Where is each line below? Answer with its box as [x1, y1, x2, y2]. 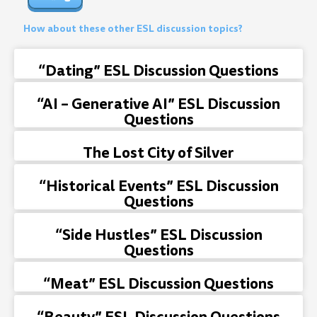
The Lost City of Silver [83, 142, 234, 163]
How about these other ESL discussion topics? [23, 21, 243, 35]
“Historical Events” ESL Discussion [38, 175, 279, 197]
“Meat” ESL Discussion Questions [43, 272, 274, 294]
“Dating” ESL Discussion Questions [38, 59, 279, 81]
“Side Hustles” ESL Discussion [54, 224, 263, 246]
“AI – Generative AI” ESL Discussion [37, 93, 280, 115]
